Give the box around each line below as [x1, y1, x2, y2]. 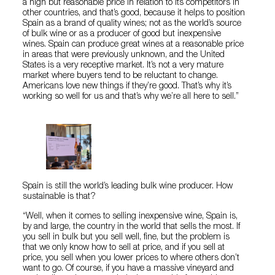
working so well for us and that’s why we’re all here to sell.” [23, 92, 239, 101]
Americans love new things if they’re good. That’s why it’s [23, 82, 232, 91]
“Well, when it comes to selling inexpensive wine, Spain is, [23, 212, 238, 222]
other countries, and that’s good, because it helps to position [23, 9, 246, 18]
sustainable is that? [23, 193, 96, 202]
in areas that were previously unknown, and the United [23, 50, 225, 60]
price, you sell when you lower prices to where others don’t [23, 254, 240, 263]
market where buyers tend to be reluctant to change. [23, 71, 219, 80]
